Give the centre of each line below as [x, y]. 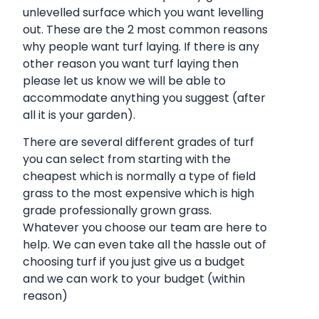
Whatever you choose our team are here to [145, 228]
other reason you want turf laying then [131, 63]
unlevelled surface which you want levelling [143, 12]
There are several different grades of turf [138, 142]
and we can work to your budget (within [134, 279]
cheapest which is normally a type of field [139, 177]
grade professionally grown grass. [117, 211]
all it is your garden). [79, 115]
